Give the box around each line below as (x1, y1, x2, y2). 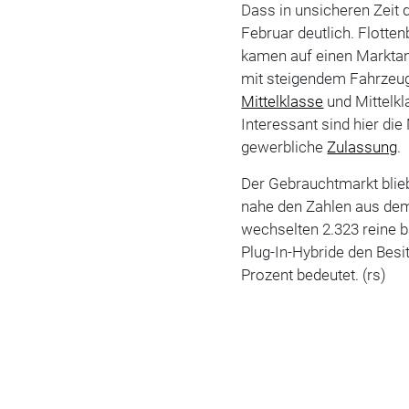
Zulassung (327, 137, 398, 156)
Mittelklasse (241, 91, 324, 110)
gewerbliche (241, 137, 328, 156)
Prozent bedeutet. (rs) (241, 265, 387, 284)
